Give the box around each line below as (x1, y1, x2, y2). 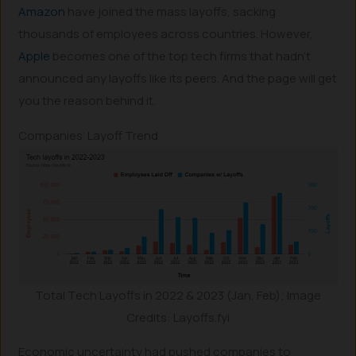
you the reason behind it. (18, 91, 157, 109)
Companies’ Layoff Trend (18, 127, 159, 145)
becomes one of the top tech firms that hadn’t (50, 47, 311, 64)
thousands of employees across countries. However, (18, 25, 314, 42)
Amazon (18, 2, 66, 20)
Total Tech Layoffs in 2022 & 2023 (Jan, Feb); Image (35, 287, 321, 304)
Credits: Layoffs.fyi (126, 309, 230, 327)
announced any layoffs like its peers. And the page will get (18, 69, 338, 87)
